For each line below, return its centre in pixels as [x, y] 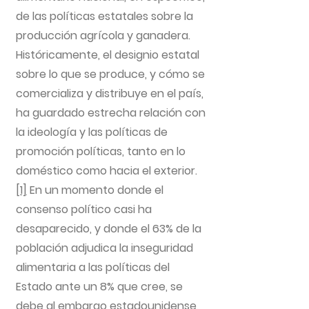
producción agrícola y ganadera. [103, 36]
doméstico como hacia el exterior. [107, 171]
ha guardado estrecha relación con [111, 113]
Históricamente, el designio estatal [108, 55]
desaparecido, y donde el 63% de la [109, 229]
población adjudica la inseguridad [104, 248]
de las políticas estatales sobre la [104, 16]
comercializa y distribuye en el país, [110, 93]
